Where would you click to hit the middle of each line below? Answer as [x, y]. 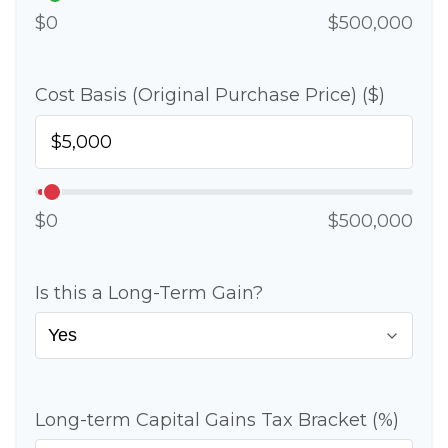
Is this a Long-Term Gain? [149, 293]
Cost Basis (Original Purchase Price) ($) [210, 95]
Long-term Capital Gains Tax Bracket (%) [217, 420]
